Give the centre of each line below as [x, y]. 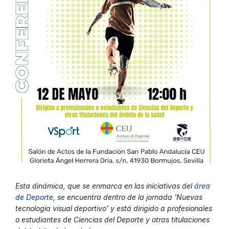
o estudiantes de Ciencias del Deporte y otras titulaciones [112, 220]
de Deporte [34, 197]
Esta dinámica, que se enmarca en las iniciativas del [105, 186]
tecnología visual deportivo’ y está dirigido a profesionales [114, 209]
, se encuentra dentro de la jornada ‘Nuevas [128, 197]
